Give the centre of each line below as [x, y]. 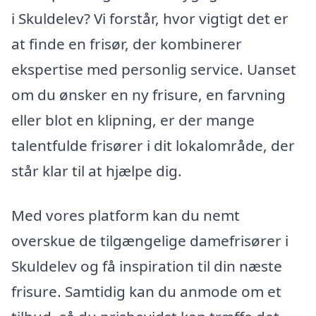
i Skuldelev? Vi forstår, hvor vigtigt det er [150, 18]
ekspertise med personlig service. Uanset [154, 69]
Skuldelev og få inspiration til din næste [147, 266]
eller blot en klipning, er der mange [133, 120]
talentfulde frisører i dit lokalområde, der [153, 145]
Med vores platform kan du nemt [126, 215]
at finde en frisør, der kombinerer [127, 43]
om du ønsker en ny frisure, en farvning [148, 94]
